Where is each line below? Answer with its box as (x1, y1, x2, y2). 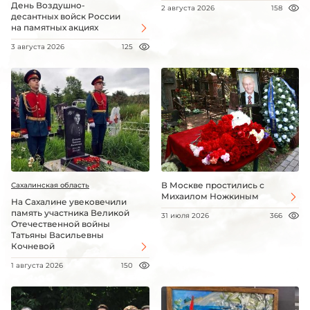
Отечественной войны (11, 218, 110, 229)
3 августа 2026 (11, 42, 64, 52)
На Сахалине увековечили (11, 196, 127, 207)
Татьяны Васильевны (11, 229, 104, 240)
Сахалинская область (11, 180, 89, 190)
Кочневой (11, 240, 55, 251)
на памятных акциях (11, 22, 98, 33)
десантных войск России (11, 11, 120, 22)
